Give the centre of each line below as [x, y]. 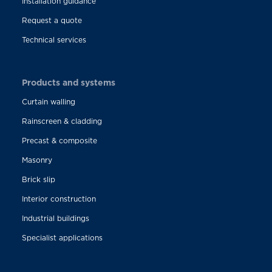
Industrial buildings [55, 218]
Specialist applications [62, 237]
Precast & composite [59, 140]
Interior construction [59, 199]
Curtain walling [48, 101]
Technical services [54, 39]
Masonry [37, 160]
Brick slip [38, 179]
